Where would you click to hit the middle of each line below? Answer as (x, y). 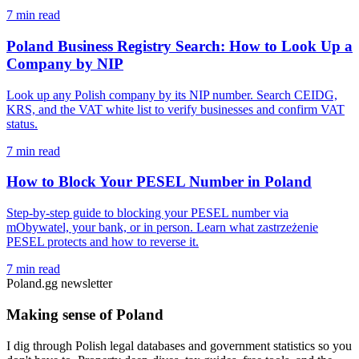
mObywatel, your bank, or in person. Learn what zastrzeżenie (162, 228)
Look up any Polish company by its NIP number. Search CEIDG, (172, 95)
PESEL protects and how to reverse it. (103, 242)
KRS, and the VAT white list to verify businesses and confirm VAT (175, 109)
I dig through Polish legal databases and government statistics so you (179, 345)
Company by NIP (65, 63)
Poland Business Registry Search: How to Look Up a (179, 46)
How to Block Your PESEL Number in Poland (159, 182)
